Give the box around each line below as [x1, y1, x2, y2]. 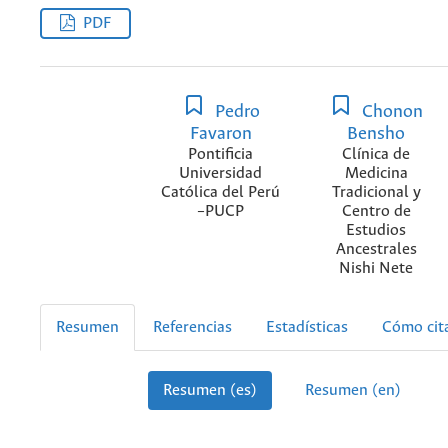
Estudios [346, 221, 407, 239]
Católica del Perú [161, 183, 281, 201]
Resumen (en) [304, 382, 401, 400]
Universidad [179, 164, 263, 182]
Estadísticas [266, 319, 348, 337]
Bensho [347, 123, 406, 144]
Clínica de [342, 145, 411, 163]
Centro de [341, 202, 411, 220]
